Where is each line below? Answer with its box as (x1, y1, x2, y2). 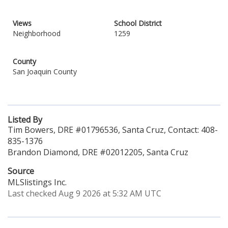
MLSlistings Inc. (8, 177, 67, 188)
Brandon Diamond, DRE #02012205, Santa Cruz (8, 147, 188, 158)
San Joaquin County (13, 67, 77, 76)
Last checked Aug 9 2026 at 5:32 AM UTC (8, 188, 161, 199)
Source (8, 165, 34, 177)
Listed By (8, 114, 42, 125)
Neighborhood (13, 28, 61, 38)
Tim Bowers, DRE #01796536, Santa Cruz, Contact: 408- (8, 124, 218, 135)
